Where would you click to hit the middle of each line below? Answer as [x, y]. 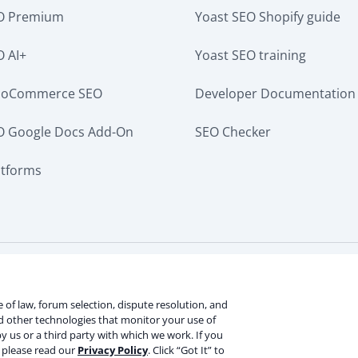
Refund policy [270, 281]
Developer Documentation [275, 93]
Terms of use [83, 281]
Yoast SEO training [251, 55]
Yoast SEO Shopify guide [268, 17]
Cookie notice [176, 281]
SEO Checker [233, 132]
